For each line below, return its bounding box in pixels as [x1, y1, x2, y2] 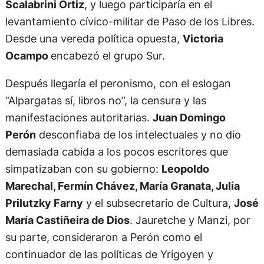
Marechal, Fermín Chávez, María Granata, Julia [5, 179, 240, 193]
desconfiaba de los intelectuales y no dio [35, 128, 241, 141]
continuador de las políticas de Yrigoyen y [5, 247, 213, 261]
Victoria [182, 31, 223, 45]
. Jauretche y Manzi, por [129, 213, 250, 227]
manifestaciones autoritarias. [5, 111, 153, 124]
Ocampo [5, 48, 51, 62]
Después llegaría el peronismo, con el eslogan [5, 77, 231, 90]
